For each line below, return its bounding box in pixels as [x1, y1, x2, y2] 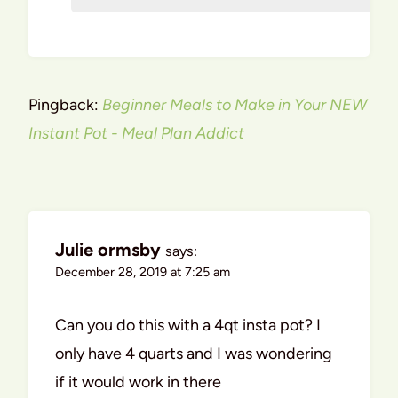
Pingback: [28, 94, 102, 115]
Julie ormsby [55, 238, 161, 260]
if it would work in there [55, 371, 221, 392]
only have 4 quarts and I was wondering [55, 343, 332, 363]
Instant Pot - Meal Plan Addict [28, 123, 244, 143]
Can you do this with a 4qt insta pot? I [55, 314, 321, 335]
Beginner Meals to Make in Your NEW [102, 94, 367, 115]
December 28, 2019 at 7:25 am [55, 263, 230, 280]
